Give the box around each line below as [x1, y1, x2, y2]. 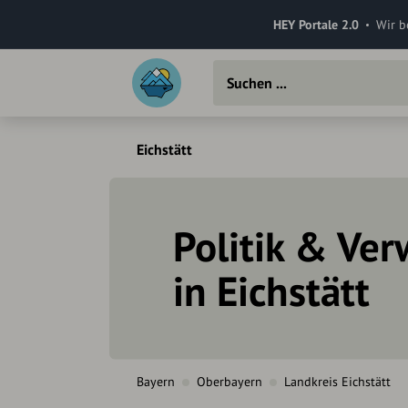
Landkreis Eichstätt [284, 373, 391, 391]
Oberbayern [197, 373, 262, 391]
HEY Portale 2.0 [272, 15, 359, 33]
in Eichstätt [173, 264, 370, 318]
